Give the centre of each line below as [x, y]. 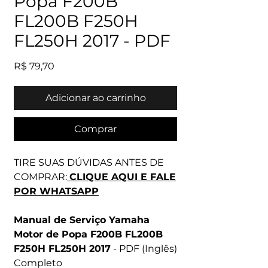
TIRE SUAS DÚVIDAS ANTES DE [89, 162]
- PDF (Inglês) [144, 249]
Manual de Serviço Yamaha [82, 220]
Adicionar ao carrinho [95, 98]
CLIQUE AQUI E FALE [123, 177]
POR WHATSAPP [56, 191]
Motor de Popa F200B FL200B [88, 234]
